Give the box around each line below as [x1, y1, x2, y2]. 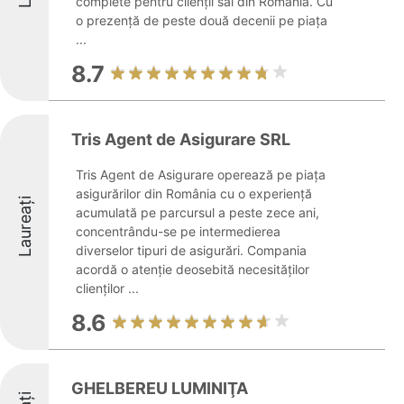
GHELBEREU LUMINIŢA [71, 379, 248, 398]
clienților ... [76, 280, 139, 296]
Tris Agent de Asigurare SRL [71, 130, 290, 149]
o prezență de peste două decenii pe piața [76, 13, 327, 28]
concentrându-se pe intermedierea [76, 224, 280, 239]
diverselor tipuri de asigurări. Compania [76, 243, 307, 258]
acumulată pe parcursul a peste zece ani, [76, 205, 319, 220]
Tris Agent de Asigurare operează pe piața [76, 167, 326, 182]
